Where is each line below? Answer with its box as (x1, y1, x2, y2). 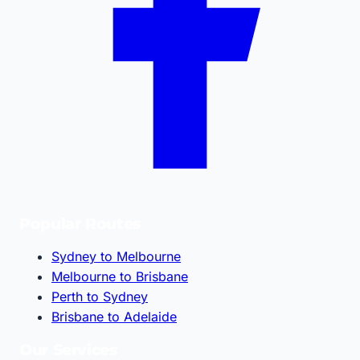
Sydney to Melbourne (51, 248, 181, 265)
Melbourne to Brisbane (51, 268, 188, 285)
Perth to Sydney (51, 288, 148, 305)
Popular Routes (19, 214, 141, 233)
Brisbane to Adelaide (51, 309, 177, 325)
